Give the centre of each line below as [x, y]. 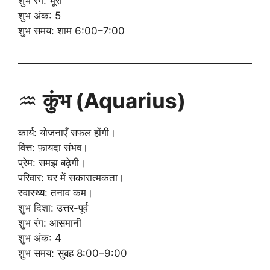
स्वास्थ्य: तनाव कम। [55, 193]
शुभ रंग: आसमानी [50, 223]
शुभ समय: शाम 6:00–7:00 [71, 30]
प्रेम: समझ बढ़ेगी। [52, 162]
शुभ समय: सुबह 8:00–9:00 [73, 253]
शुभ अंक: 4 [40, 238]
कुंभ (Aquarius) [114, 100]
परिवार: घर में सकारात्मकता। [71, 177]
